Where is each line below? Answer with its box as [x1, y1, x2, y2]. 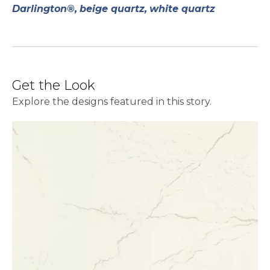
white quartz [149, 3, 215, 15]
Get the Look [12, 77, 95, 94]
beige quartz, [80, 3, 147, 15]
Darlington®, [12, 3, 77, 15]
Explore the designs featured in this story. [12, 96, 212, 108]
